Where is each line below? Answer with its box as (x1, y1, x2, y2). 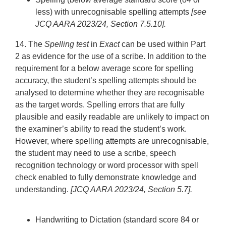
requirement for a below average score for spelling (15, 64, 194, 73)
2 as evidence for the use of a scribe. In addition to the (15, 52, 207, 61)
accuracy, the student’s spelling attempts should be (15, 76, 197, 85)
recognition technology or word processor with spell (15, 161, 199, 169)
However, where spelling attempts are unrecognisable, (15, 137, 209, 145)
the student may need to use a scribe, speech (15, 149, 177, 157)
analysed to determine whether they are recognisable (15, 88, 205, 97)
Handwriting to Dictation (35, 215, 124, 224)
